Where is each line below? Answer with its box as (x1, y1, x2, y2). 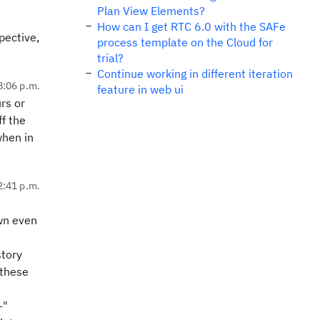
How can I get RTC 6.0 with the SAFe (97, 19, 286, 34)
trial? (97, 51, 124, 65)
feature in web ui (97, 82, 184, 96)
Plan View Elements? (97, 4, 205, 18)
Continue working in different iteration (97, 66, 293, 81)
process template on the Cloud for (97, 35, 273, 49)
